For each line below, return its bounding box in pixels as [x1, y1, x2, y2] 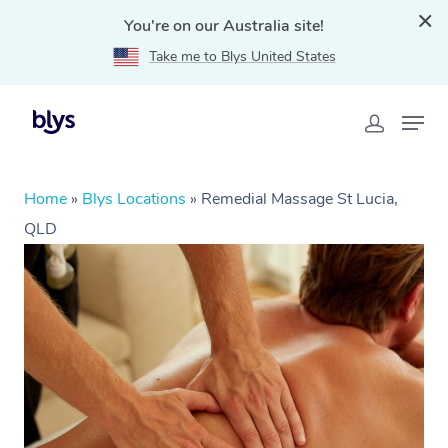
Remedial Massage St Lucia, [201, 188, 398, 210]
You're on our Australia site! [124, 15, 324, 37]
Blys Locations [82, 188, 186, 210]
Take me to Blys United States [148, 47, 336, 66]
